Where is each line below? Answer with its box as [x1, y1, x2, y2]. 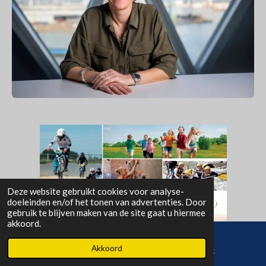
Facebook [183, 245, 214, 255]
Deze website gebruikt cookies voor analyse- [7, 186, 184, 197]
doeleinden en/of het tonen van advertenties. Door [7, 197, 207, 207]
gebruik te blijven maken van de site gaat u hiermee [7, 207, 205, 218]
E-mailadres [52, 245, 91, 255]
